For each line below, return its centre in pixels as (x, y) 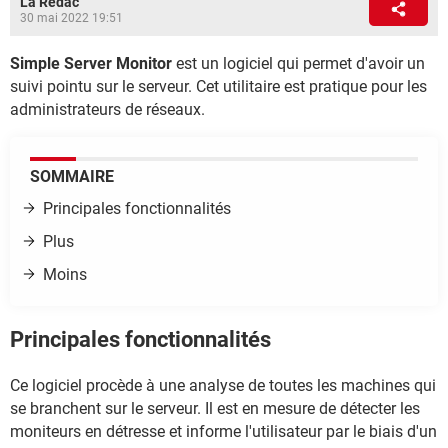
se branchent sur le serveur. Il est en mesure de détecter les (215, 408)
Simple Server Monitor (91, 63)
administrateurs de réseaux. (107, 109)
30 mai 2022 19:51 (71, 18)
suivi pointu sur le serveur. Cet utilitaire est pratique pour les (218, 86)
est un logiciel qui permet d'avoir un (298, 63)
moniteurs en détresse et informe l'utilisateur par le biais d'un (223, 431)
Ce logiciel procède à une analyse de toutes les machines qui (223, 385)
